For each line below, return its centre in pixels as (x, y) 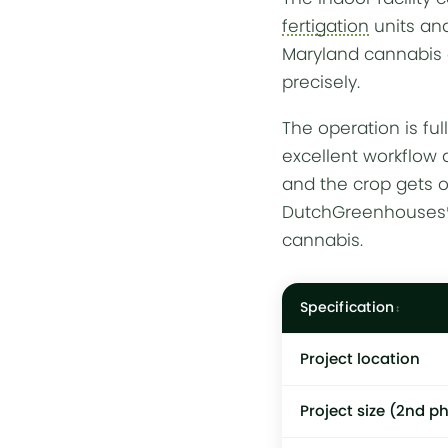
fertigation (325, 26)
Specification (347, 307)
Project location (360, 359)
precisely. (321, 82)
